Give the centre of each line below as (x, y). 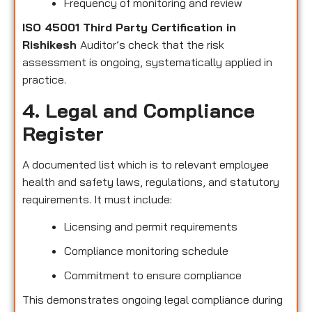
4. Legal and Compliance (139, 110)
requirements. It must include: (97, 199)
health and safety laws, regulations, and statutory (151, 181)
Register (63, 133)
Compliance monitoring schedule (146, 251)
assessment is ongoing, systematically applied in (147, 62)
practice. (44, 80)
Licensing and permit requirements (151, 227)
